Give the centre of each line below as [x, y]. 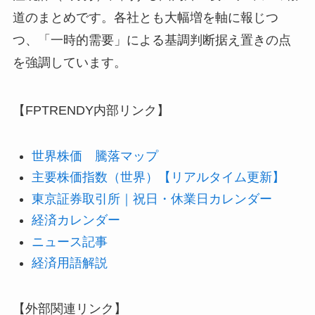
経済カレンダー [76, 220]
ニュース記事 [69, 242]
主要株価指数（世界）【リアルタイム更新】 [158, 178]
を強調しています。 [69, 63]
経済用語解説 [69, 263]
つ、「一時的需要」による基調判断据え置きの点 [152, 40]
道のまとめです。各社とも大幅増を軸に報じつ [145, 18]
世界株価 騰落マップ [95, 156]
